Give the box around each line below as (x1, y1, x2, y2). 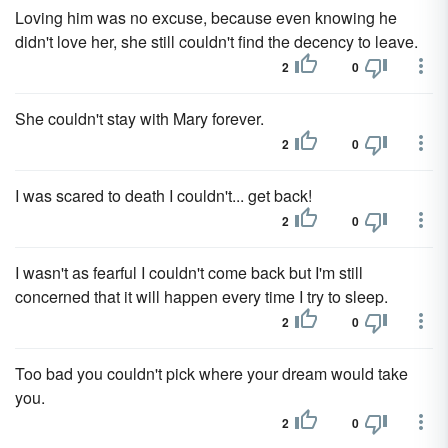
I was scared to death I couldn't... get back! (15, 184, 312, 207)
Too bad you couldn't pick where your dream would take (15, 362, 408, 385)
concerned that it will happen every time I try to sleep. (15, 285, 388, 308)
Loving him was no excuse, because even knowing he (15, 6, 397, 29)
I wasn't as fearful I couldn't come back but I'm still (15, 261, 363, 284)
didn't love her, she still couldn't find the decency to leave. (15, 30, 418, 53)
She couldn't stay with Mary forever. (15, 107, 264, 130)
